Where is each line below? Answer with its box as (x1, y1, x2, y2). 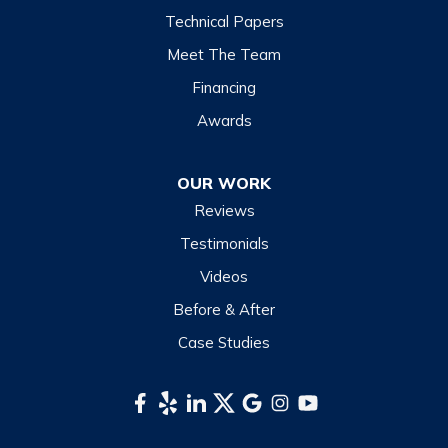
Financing (192, 78, 256, 98)
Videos (200, 267, 248, 287)
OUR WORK (177, 173, 271, 194)
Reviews (193, 201, 255, 221)
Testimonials (179, 234, 269, 254)
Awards (196, 111, 252, 131)
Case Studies (178, 333, 270, 353)
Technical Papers (164, 12, 284, 32)
